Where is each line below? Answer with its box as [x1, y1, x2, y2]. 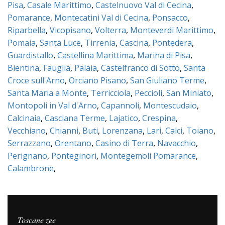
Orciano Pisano [69, 75, 126, 86]
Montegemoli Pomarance [100, 150, 196, 161]
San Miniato [166, 87, 211, 98]
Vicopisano [50, 25, 91, 36]
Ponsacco [152, 12, 188, 23]
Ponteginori [51, 150, 96, 161]
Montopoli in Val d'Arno [8, 100, 97, 111]
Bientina [8, 62, 39, 73]
